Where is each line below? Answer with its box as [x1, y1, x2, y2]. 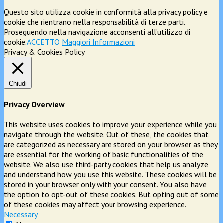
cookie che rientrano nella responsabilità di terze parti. [4, 16, 185, 27]
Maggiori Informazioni [62, 36, 135, 47]
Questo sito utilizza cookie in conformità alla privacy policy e [4, 6, 208, 17]
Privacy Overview [4, 99, 65, 110]
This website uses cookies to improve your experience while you [4, 119, 217, 130]
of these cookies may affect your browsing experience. [4, 199, 186, 210]
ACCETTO [27, 36, 60, 47]
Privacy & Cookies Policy [4, 46, 85, 57]
